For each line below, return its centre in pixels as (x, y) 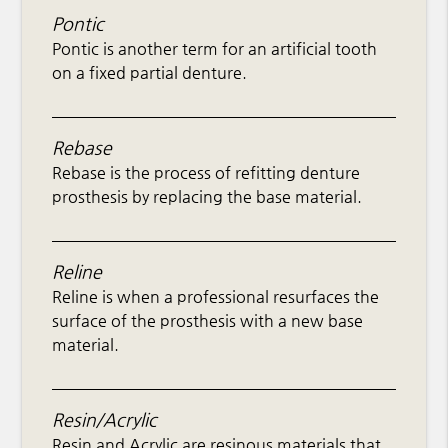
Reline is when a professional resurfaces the (216, 297)
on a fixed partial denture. (150, 73)
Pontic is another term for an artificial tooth (215, 49)
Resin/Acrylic (105, 420)
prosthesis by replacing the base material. (207, 197)
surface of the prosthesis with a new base (208, 321)
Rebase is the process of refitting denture (206, 173)
